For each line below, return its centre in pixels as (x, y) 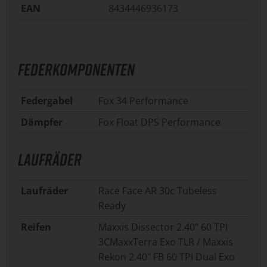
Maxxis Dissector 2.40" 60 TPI (163, 227)
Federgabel (47, 101)
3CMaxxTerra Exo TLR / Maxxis (166, 242)
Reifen (36, 227)
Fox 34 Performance (143, 101)
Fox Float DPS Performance (159, 122)
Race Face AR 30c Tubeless (158, 191)
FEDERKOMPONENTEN (76, 70)
